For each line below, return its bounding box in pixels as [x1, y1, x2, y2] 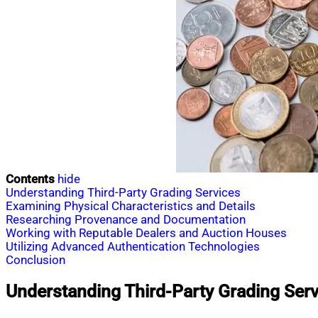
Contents [6, 172, 55, 186]
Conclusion [6, 253, 65, 267]
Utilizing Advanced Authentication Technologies [6, 239, 260, 253]
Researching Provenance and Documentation [6, 212, 246, 226]
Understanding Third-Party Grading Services [6, 185, 241, 199]
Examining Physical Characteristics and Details [6, 199, 256, 213]
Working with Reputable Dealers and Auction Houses [6, 226, 287, 240]
